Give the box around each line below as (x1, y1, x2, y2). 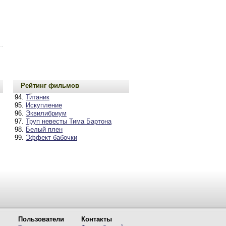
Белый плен (26, 126, 63, 133)
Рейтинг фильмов (21, 81, 79, 89)
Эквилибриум (26, 109, 67, 117)
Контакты (81, 215, 112, 223)
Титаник (26, 93, 49, 101)
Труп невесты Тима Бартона (26, 118, 111, 125)
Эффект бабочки (26, 134, 77, 141)
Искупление (26, 101, 62, 109)
